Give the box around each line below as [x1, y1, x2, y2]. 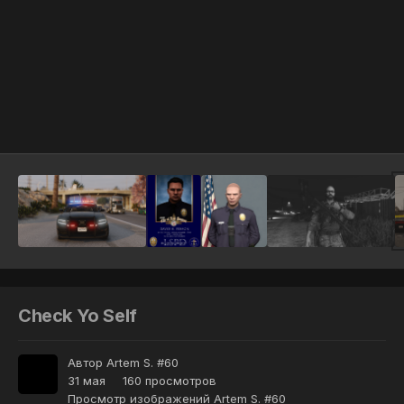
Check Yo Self [18, 305, 137, 327]
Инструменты [284, 114, 364, 128]
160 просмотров [123, 373, 216, 389]
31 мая [68, 373, 106, 389]
